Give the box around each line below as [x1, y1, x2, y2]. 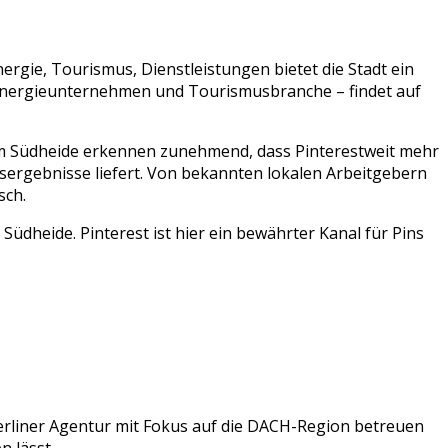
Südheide [10, 139, 79, 162]
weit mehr [364, 139, 439, 162]
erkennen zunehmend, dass [79, 139, 295, 162]
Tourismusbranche [188, 79, 332, 102]
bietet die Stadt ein [270, 57, 414, 80]
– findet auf [332, 79, 421, 102]
